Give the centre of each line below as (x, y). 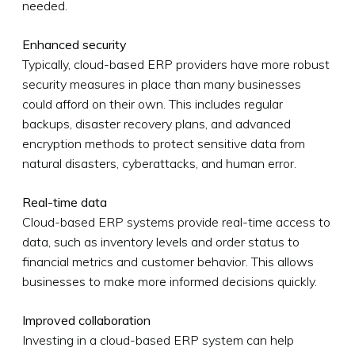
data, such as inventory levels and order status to (161, 241)
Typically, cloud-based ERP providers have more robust (176, 64)
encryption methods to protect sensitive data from (164, 143)
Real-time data (65, 202)
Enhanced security (74, 44)
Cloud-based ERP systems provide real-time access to (176, 221)
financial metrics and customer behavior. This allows (168, 261)
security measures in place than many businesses (162, 84)
